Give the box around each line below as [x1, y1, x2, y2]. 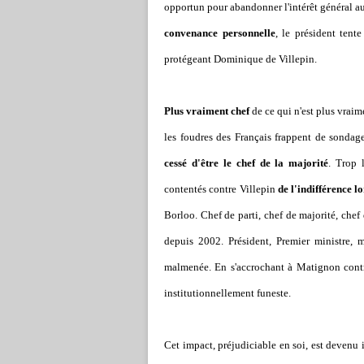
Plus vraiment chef [164, 105, 249, 117]
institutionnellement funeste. [164, 287, 291, 299]
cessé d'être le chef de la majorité [164, 157, 329, 169]
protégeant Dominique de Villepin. [164, 53, 317, 65]
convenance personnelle [164, 27, 275, 39]
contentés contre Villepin [164, 183, 278, 195]
